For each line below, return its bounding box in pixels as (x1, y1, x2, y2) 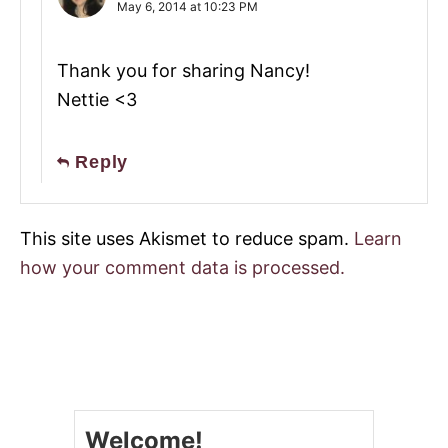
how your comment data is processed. (20, 256, 345, 278)
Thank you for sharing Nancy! (57, 59, 310, 81)
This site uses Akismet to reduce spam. (20, 227, 354, 249)
